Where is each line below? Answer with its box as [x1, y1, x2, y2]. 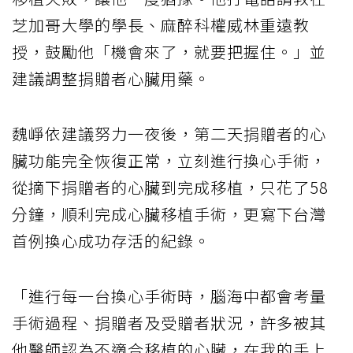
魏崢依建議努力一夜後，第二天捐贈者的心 [12, 122, 326, 146]
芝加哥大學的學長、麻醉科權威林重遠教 [12, 13, 310, 37]
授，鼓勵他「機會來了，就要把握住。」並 [12, 40, 326, 64]
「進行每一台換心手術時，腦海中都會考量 [12, 284, 326, 308]
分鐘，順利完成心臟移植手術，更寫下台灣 [12, 203, 326, 226]
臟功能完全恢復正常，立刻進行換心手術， [12, 149, 326, 173]
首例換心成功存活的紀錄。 [12, 229, 210, 253]
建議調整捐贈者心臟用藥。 [12, 67, 210, 91]
